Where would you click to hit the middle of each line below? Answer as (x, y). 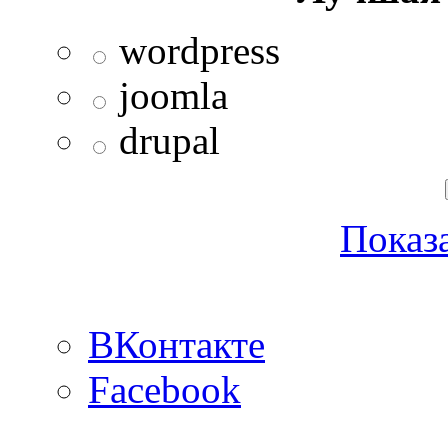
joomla (173, 95)
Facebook (164, 389)
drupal (169, 140)
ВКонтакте (176, 344)
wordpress (199, 50)
